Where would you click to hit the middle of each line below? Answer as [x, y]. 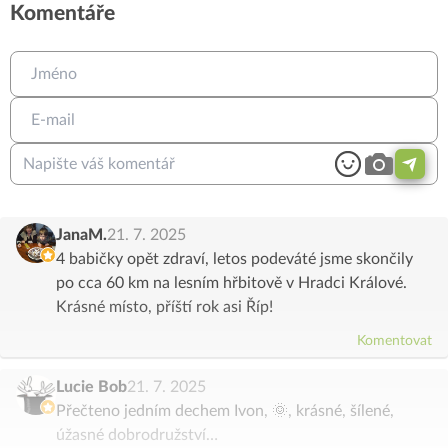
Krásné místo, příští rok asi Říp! [164, 307]
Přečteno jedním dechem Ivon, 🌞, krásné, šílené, [225, 411]
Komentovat [394, 341]
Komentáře [62, 14]
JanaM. [81, 235]
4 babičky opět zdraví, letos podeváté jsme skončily [234, 259]
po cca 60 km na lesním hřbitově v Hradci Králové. [231, 283]
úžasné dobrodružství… [137, 435]
